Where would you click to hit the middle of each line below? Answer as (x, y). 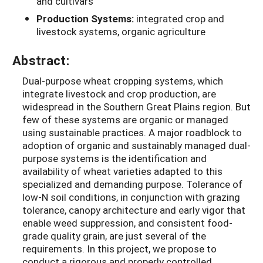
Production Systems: (86, 18)
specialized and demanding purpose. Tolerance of (132, 184)
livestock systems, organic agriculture (121, 31)
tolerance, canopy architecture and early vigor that (134, 210)
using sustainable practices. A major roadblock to (132, 132)
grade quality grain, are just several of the (114, 235)
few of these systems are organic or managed (125, 119)
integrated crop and (180, 18)
